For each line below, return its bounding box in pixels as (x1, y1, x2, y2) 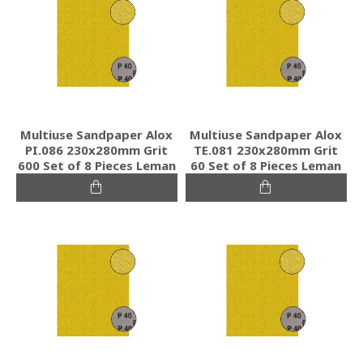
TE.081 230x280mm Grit (194, 141, 339, 158)
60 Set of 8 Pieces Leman (190, 156, 342, 173)
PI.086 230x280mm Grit (25, 141, 169, 158)
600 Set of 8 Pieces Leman (17, 156, 176, 173)
